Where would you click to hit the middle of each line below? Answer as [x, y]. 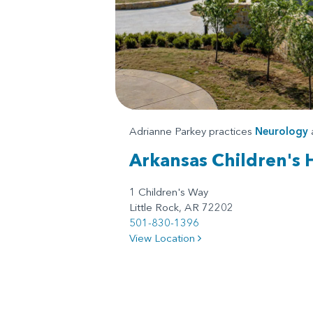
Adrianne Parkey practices [192, 131]
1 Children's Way [168, 191]
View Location [163, 238]
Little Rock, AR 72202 [181, 207]
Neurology [281, 131]
